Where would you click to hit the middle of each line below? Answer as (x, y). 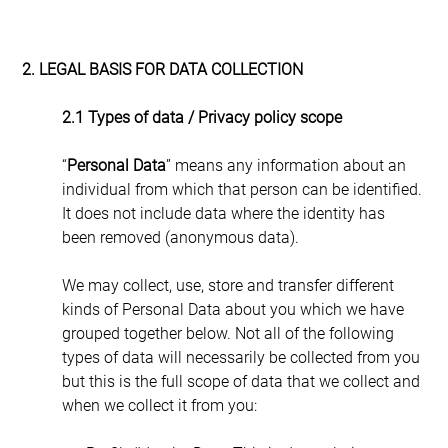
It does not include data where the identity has (225, 213)
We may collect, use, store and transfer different (229, 285)
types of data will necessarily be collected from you (242, 357)
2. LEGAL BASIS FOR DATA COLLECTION (162, 69)
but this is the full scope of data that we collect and (242, 381)
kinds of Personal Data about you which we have (234, 309)
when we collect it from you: (159, 405)
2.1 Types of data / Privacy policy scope (201, 117)
